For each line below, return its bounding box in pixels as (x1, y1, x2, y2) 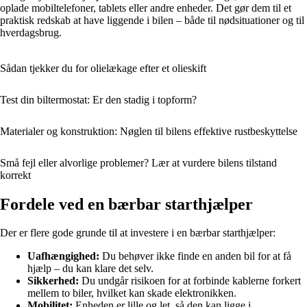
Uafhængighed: (27, 250, 99, 262)
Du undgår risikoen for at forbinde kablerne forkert (79, 275, 301, 287)
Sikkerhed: (27, 275, 79, 287)
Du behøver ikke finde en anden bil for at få (99, 250, 291, 262)
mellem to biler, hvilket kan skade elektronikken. (27, 287, 236, 299)
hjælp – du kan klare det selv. (27, 262, 153, 275)
